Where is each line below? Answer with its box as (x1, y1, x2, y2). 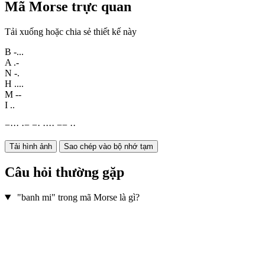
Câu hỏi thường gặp (5, 164, 124, 180)
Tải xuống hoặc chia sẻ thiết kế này (5, 27, 137, 37)
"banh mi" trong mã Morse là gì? (17, 192, 140, 203)
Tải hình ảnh (9, 142, 52, 151)
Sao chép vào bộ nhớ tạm (64, 142, 153, 151)
